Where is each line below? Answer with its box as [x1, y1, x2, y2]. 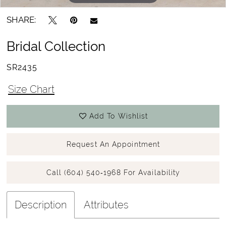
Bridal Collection [7, 38, 106, 54]
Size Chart [8, 83, 54, 95]
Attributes [84, 198, 129, 211]
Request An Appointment [66, 140, 160, 149]
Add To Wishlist [89, 112, 148, 121]
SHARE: [7, 15, 36, 25]
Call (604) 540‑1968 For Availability [46, 168, 181, 177]
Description [15, 198, 67, 211]
